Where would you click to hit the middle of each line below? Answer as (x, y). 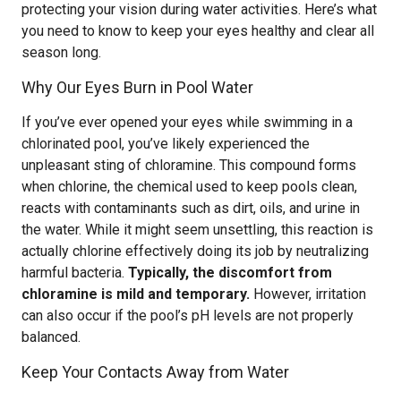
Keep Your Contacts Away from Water (155, 372)
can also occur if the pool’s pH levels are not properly (188, 316)
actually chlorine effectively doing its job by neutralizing (195, 251)
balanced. (51, 337)
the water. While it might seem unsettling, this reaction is (197, 230)
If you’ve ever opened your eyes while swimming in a (187, 122)
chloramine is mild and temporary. (136, 294)
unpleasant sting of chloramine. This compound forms (189, 165)
